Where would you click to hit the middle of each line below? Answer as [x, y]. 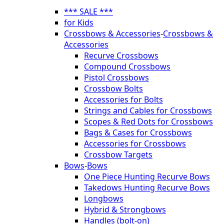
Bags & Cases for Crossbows [138, 133]
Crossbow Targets [118, 155]
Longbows [104, 199]
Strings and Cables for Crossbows [148, 111]
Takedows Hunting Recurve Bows [147, 188]
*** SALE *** [88, 12]
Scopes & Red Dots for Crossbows [148, 122]
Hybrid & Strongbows [125, 210]
